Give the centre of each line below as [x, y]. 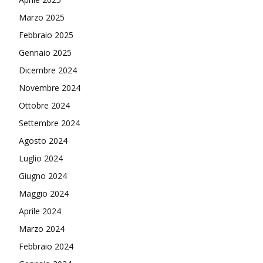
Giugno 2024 [43, 176]
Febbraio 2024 [46, 246]
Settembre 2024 [49, 123]
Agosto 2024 [43, 140]
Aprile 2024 [40, 211]
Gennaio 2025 [45, 52]
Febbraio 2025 [46, 35]
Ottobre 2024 [44, 105]
